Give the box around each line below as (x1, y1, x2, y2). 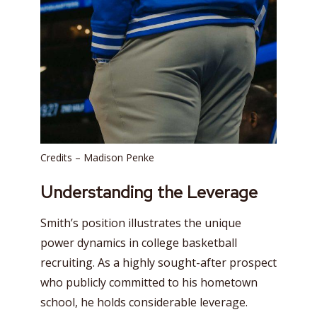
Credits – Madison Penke (40, 151, 154, 165)
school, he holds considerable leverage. (40, 294, 248, 310)
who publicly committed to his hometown (40, 274, 258, 290)
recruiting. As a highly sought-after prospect (40, 254, 277, 270)
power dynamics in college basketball (40, 234, 237, 250)
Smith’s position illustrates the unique (40, 214, 241, 231)
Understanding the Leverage (40, 180, 258, 203)
